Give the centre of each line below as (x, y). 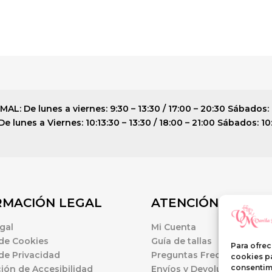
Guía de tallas (182, 241)
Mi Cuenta (174, 227)
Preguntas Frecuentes (201, 255)
